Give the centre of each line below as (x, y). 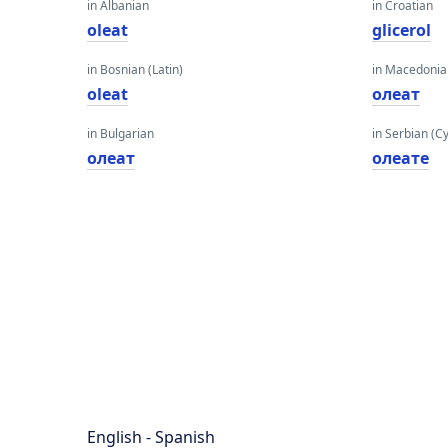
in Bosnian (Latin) (135, 69)
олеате (401, 158)
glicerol (402, 30)
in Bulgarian (120, 133)
